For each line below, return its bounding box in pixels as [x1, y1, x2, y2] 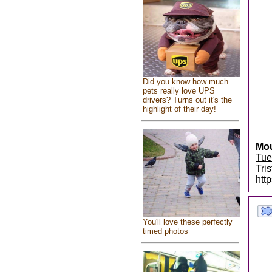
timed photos [142, 226, 188, 236]
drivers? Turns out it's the [142, 95, 232, 104]
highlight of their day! [142, 104, 216, 114]
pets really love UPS [142, 86, 215, 95]
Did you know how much [142, 76, 228, 86]
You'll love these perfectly [142, 217, 233, 227]
